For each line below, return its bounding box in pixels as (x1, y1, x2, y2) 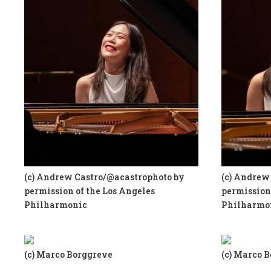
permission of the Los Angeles (24, 184, 155, 197)
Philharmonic (24, 198, 88, 211)
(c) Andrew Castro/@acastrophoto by (24, 171, 185, 183)
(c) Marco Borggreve (24, 249, 113, 261)
